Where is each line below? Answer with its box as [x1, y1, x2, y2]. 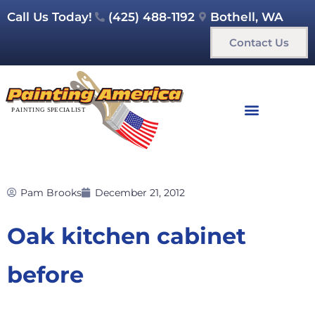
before [7, 260, 84, 288]
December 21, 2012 [95, 186, 185, 199]
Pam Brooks [20, 186, 82, 199]
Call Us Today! [7, 10, 92, 24]
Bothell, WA [210, 10, 283, 24]
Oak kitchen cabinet [7, 221, 246, 250]
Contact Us [229, 36, 289, 49]
